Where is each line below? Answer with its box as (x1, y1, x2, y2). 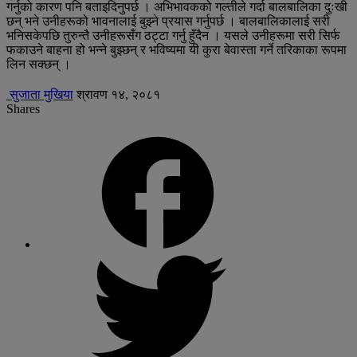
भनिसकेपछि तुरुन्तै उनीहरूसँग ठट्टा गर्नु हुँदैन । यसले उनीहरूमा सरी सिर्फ (6, 28, 340, 42)
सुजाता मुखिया (6, 87, 73, 101)
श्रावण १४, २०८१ (76, 87, 160, 101)
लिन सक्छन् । (6, 57, 74, 71)
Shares (6, 101, 40, 116)
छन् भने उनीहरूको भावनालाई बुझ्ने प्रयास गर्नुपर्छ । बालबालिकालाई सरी (6, 14, 330, 28)
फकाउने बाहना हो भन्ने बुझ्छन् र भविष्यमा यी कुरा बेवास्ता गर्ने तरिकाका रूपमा (6, 42, 347, 57)
